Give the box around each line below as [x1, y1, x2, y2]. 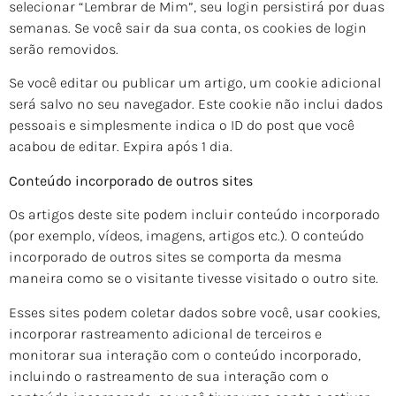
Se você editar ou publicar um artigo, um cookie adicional [9, 74, 381, 92]
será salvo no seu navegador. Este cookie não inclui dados [9, 95, 383, 113]
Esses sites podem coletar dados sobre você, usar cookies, [9, 303, 380, 321]
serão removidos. [9, 41, 118, 57]
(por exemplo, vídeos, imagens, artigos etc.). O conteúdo [9, 227, 364, 245]
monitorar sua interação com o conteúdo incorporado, [9, 346, 361, 363]
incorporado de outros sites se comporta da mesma [9, 248, 342, 266]
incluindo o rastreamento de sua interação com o [9, 367, 329, 385]
